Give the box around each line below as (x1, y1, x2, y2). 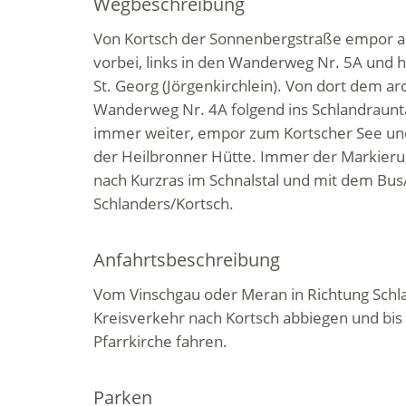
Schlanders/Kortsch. (93, 193, 235, 214)
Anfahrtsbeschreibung (93, 247, 281, 272)
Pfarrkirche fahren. (93, 331, 228, 352)
